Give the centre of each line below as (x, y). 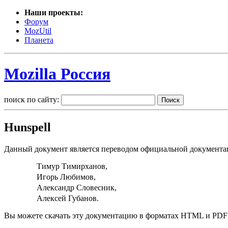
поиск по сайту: (32, 99)
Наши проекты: (54, 12)
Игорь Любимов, (66, 177)
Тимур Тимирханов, (72, 166)
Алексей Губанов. (68, 198)
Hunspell (27, 127)
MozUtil (38, 31)
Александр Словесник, (77, 188)
